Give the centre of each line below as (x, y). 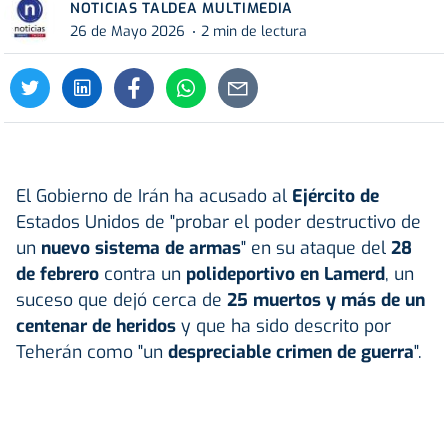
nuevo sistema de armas (141, 247)
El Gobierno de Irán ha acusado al (154, 195)
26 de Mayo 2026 (127, 32)
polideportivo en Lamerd (285, 273)
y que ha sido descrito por (283, 325)
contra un (142, 273)
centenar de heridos (96, 325)
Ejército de (335, 195)
